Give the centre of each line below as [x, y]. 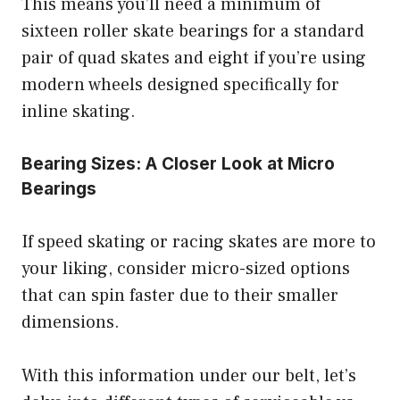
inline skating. [79, 112]
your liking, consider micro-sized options [186, 269]
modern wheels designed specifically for [180, 85]
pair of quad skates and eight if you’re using [194, 58]
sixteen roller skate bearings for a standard [193, 32]
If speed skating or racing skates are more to [199, 242]
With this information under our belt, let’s [189, 376]
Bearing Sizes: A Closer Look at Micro [178, 164]
